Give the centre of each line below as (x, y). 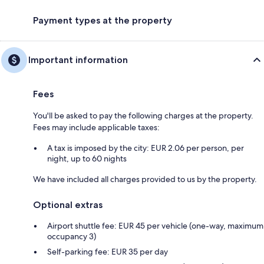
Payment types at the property (103, 21)
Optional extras (68, 205)
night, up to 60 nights (87, 159)
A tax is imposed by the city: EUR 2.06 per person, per (146, 148)
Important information (78, 60)
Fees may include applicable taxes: (96, 128)
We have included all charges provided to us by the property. (145, 179)
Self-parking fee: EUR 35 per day (108, 252)
